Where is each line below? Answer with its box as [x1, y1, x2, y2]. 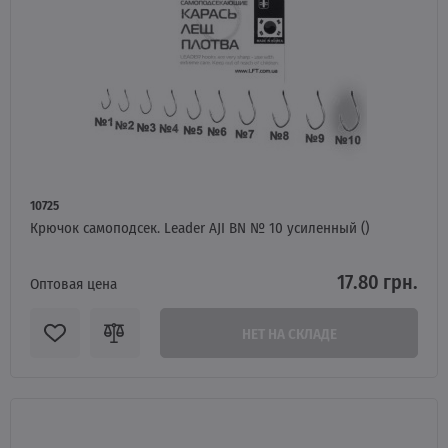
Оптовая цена [30, 272, 117, 294]
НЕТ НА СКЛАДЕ [241, 322, 337, 344]
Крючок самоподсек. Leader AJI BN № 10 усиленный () [30, 216, 369, 238]
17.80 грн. [337, 266, 418, 296]
